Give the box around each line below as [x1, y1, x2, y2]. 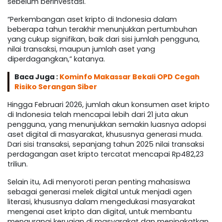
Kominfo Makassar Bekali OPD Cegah [59, 72, 200, 82]
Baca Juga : [14, 72, 59, 82]
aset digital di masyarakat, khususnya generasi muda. [7, 129, 203, 140]
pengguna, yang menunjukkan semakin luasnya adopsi [7, 119, 206, 130]
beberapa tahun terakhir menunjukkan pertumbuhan [7, 24, 197, 35]
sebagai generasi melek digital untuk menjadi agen [7, 187, 192, 197]
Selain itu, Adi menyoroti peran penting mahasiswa [7, 177, 190, 187]
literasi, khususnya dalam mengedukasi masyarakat [7, 197, 195, 207]
